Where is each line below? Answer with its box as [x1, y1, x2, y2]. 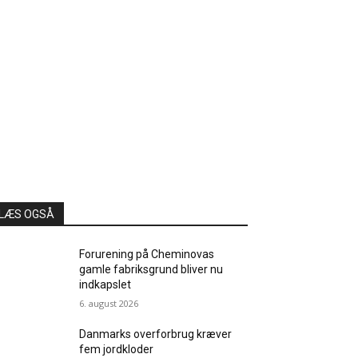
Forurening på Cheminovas [79, 247, 215, 261]
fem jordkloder [79, 342, 154, 356]
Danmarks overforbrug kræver [79, 327, 233, 340]
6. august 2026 [79, 296, 139, 309]
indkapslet [79, 277, 132, 291]
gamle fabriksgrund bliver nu [79, 262, 224, 276]
